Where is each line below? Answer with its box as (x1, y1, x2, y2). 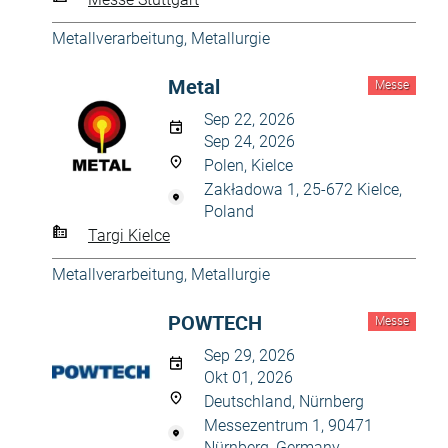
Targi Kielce (88, 225, 170, 245)
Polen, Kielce (204, 156, 293, 175)
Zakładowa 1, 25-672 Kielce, (204, 180, 402, 199)
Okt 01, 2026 (204, 368, 293, 387)
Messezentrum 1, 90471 (204, 416, 373, 435)
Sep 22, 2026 (204, 110, 295, 129)
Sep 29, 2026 (204, 346, 295, 365)
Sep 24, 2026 (204, 132, 295, 151)
